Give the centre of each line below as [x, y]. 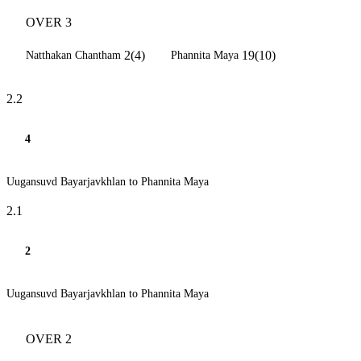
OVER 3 [49, 22]
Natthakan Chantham [73, 55]
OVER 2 [49, 339]
